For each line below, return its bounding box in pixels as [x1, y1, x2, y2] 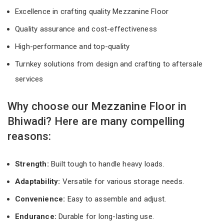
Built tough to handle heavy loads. [51, 159, 164, 168]
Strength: [15, 159, 51, 168]
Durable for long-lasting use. [56, 211, 154, 221]
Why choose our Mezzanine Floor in [7, 99, 187, 112]
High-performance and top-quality [15, 41, 132, 51]
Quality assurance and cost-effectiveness [15, 24, 159, 33]
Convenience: [15, 194, 65, 203]
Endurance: [15, 211, 56, 221]
